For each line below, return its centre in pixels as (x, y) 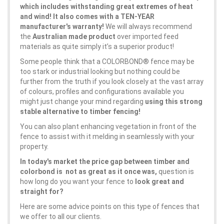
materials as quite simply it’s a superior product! (97, 46)
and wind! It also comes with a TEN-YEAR (87, 16)
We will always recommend (148, 26)
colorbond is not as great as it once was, (88, 171)
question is (175, 171)
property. (34, 146)
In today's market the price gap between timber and (105, 161)
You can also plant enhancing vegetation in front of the (108, 126)
